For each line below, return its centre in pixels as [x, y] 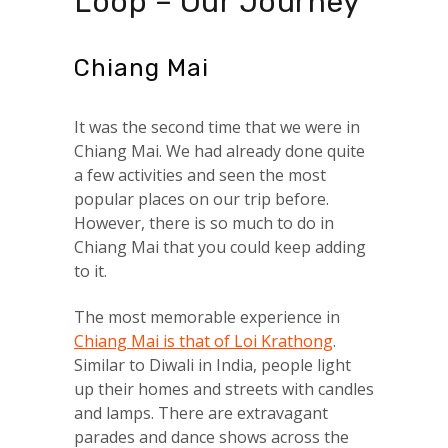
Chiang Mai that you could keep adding [220, 247]
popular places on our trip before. [201, 199]
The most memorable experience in [207, 317]
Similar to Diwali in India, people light [212, 365]
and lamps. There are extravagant [201, 413]
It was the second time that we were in [217, 127]
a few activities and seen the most [200, 175]
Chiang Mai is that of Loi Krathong [203, 341]
